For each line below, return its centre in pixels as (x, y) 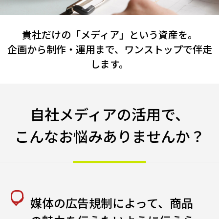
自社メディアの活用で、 (109, 114)
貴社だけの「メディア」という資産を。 (109, 34)
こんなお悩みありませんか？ (109, 136)
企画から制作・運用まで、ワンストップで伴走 (109, 49)
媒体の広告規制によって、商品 (112, 203)
